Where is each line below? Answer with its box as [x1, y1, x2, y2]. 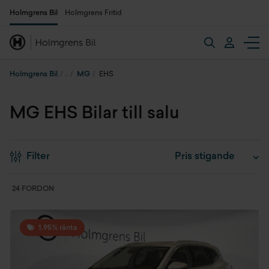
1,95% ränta [37, 225, 77, 232]
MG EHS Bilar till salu [10, 106, 180, 122]
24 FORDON [12, 186, 54, 193]
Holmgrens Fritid [65, 10, 122, 17]
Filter [26, 152, 50, 162]
